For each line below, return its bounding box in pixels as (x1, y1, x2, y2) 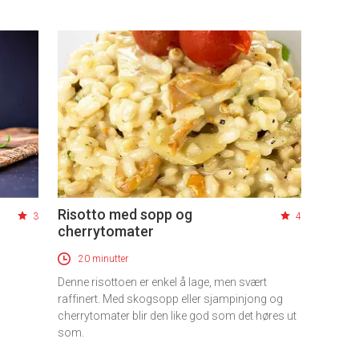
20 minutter (79, 253, 128, 265)
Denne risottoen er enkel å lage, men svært (58, 276, 267, 289)
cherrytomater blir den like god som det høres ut (58, 309, 296, 323)
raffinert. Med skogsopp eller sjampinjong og (58, 292, 283, 306)
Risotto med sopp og (58, 206, 192, 224)
